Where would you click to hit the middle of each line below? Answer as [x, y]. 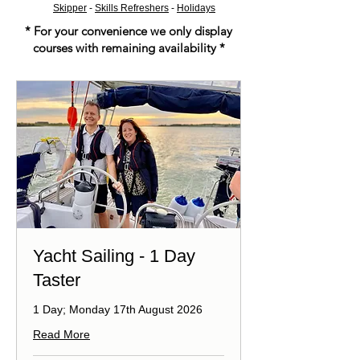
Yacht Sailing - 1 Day [114, 256]
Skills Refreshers [132, 8]
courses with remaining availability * [129, 47]
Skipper [70, 8]
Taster [57, 280]
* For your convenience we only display [129, 31]
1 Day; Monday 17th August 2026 [118, 310]
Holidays [196, 8]
